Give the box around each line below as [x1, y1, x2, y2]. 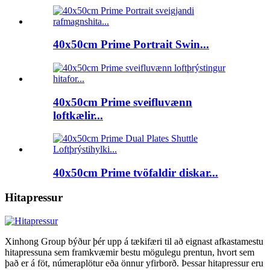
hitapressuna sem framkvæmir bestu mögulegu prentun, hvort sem [5, 246, 254, 257]
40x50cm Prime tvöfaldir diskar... [53, 166, 218, 180]
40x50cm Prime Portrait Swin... [53, 38, 209, 51]
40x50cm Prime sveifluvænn [53, 95, 192, 108]
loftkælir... [53, 108, 103, 122]
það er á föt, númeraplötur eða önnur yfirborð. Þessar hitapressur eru [5, 257, 263, 268]
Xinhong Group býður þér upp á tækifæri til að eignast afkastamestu [5, 236, 263, 246]
